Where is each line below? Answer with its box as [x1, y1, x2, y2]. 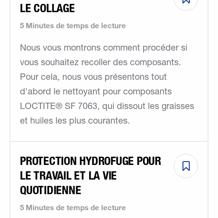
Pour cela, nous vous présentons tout [20, 73, 167, 82]
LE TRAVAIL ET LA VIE [20, 168, 117, 182]
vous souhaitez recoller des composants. [20, 58, 181, 68]
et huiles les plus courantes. [20, 117, 130, 126]
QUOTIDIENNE [20, 182, 81, 197]
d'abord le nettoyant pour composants [20, 88, 172, 97]
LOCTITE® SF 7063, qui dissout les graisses [20, 102, 194, 111]
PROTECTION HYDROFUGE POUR [20, 153, 161, 168]
